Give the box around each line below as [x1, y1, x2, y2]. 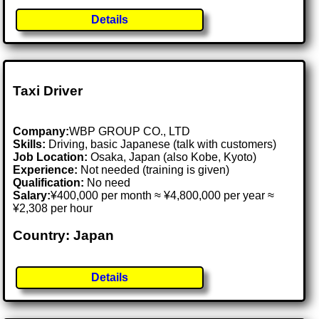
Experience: [13, 163, 78, 176]
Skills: [13, 137, 46, 150]
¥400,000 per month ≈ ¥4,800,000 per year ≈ [51, 189, 275, 202]
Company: [13, 125, 70, 137]
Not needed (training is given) [78, 163, 230, 176]
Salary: [13, 189, 51, 202]
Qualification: [13, 176, 85, 189]
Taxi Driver [13, 83, 83, 98]
